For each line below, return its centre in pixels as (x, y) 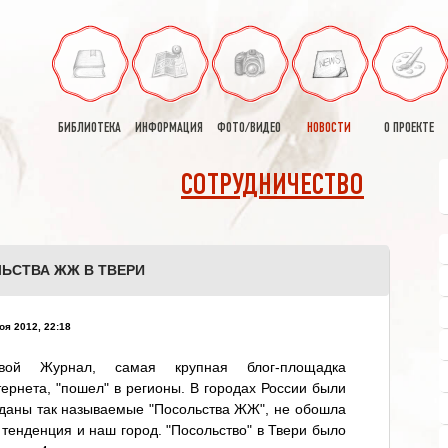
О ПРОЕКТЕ (409, 128)
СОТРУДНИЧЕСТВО (272, 186)
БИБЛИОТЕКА (89, 128)
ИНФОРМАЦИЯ (169, 128)
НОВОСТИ (329, 128)
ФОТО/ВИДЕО (249, 128)
